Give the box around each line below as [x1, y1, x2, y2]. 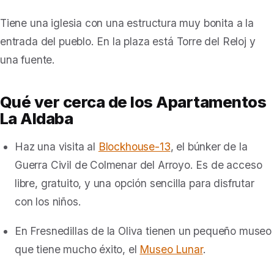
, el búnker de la [170, 140, 248, 153]
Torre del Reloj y [176, 35, 256, 48]
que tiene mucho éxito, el [15, 243, 140, 256]
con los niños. [15, 195, 81, 208]
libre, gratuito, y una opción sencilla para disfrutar [15, 177, 254, 190]
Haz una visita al [15, 140, 98, 153]
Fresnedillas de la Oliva [30, 224, 143, 237]
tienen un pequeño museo [143, 224, 272, 237]
